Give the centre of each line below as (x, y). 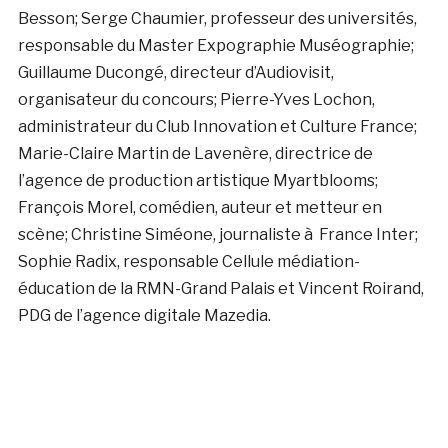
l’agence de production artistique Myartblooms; (197, 180)
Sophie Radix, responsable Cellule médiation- (188, 261)
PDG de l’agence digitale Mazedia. (144, 315)
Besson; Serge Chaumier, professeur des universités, (217, 18)
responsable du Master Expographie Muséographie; (215, 45)
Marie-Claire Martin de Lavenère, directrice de (195, 153)
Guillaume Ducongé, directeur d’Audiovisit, (175, 72)
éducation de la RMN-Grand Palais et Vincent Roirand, (220, 288)
